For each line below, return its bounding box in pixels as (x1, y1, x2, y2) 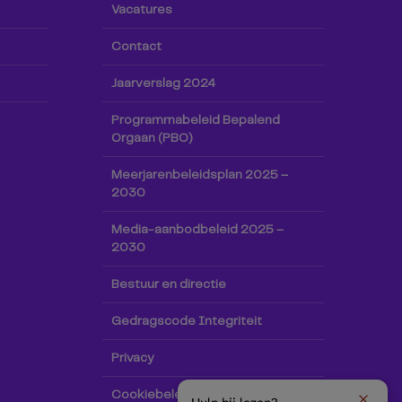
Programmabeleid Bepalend (110, 114, 280, 127)
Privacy (110, 352, 154, 364)
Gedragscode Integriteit (110, 315, 262, 328)
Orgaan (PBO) (110, 132, 193, 144)
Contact (110, 40, 162, 53)
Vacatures (110, 4, 172, 16)
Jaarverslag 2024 (110, 77, 215, 90)
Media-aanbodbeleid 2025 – (110, 223, 284, 236)
